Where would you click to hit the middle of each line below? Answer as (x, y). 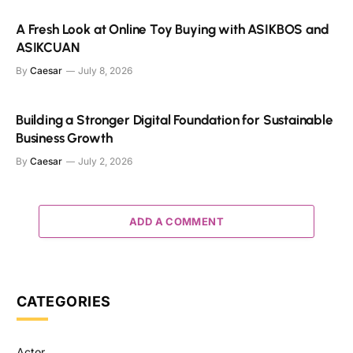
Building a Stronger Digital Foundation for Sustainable (175, 120)
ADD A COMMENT (176, 222)
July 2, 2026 (105, 162)
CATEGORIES (64, 302)
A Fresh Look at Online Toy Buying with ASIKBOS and (173, 30)
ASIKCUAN (48, 48)
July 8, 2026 (105, 71)
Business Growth (64, 138)
